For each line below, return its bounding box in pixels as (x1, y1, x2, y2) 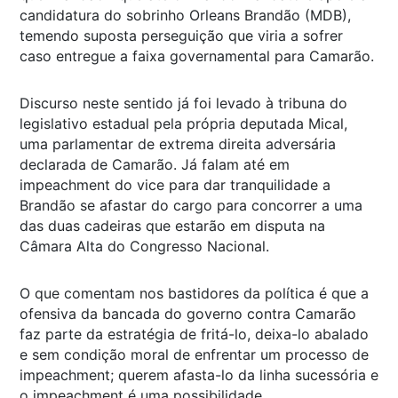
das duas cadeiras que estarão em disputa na (20, 216, 325, 235)
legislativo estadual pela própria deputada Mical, (20, 114, 347, 132)
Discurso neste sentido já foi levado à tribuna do (20, 93, 347, 112)
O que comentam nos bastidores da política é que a (20, 283, 369, 302)
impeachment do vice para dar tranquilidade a (20, 175, 330, 194)
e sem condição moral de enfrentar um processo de (20, 345, 369, 363)
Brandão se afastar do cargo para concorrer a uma (20, 195, 362, 214)
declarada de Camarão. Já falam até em (20, 155, 290, 173)
